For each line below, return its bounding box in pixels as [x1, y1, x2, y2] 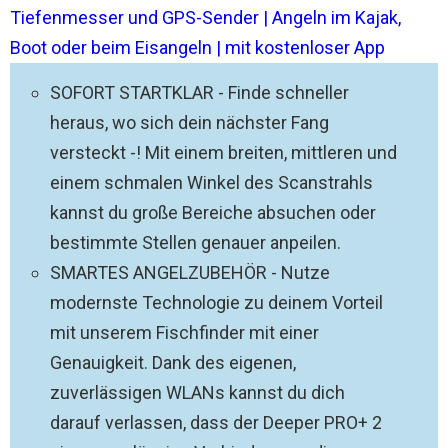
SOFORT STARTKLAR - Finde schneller [50, 82, 349, 103]
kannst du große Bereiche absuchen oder [50, 202, 376, 223]
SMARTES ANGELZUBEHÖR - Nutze [50, 262, 330, 283]
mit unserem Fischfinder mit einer [50, 322, 319, 343]
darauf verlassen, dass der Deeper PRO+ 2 [50, 412, 382, 433]
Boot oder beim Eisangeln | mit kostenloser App [10, 37, 385, 58]
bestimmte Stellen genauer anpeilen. [50, 232, 341, 253]
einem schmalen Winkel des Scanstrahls [50, 172, 373, 193]
